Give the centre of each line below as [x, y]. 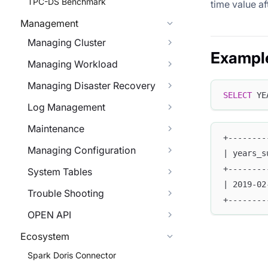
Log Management [66, 107]
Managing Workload [73, 64]
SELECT [237, 95]
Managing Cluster [67, 42]
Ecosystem [45, 236]
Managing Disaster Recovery [92, 86]
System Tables [60, 172]
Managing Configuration [82, 150]
